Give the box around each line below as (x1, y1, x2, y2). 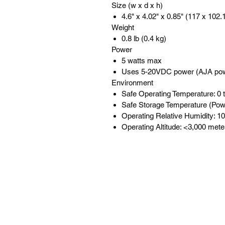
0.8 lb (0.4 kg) (122, 34, 166, 43)
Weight (111, 23, 134, 32)
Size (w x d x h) (111, 1, 163, 10)
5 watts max (122, 56, 162, 65)
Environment (111, 78, 153, 87)
